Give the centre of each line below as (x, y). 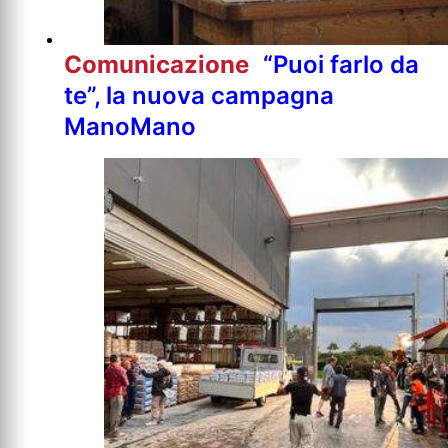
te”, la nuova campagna (199, 95)
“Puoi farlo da (341, 64)
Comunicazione (159, 64)
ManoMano (130, 126)
